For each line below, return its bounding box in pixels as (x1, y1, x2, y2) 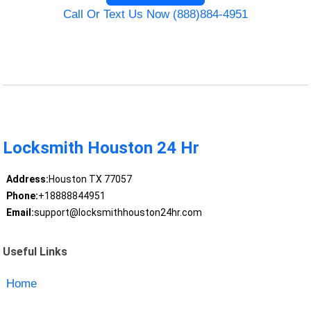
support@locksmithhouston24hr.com (33, 207, 202, 219)
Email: (6, 207, 34, 219)
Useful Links (3, 244, 68, 258)
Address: (6, 174, 49, 185)
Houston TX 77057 (48, 174, 132, 185)
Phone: (6, 190, 38, 202)
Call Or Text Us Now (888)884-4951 (63, 8, 248, 22)
